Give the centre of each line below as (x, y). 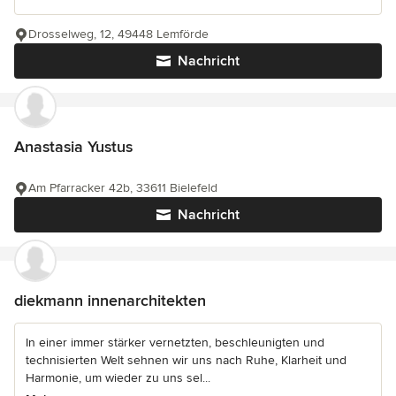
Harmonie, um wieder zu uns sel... (118, 377)
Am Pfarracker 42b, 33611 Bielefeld (123, 187)
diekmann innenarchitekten (110, 300)
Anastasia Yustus (73, 146)
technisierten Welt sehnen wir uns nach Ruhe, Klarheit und (186, 360)
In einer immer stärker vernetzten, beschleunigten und (175, 342)
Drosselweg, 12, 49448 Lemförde (118, 34)
